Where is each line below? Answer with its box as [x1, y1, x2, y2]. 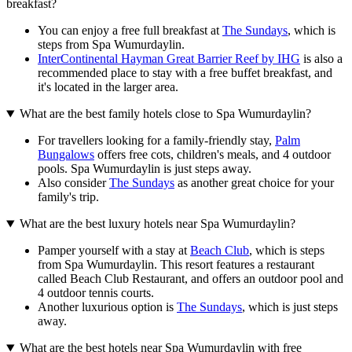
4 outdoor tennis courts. [38, 286, 154, 300]
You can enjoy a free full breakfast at [38, 24, 222, 38]
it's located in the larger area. [38, 80, 178, 94]
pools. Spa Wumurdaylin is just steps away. [38, 162, 251, 176]
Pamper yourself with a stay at [38, 244, 190, 258]
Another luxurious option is [38, 300, 177, 314]
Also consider [38, 176, 109, 190]
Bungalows [38, 148, 94, 162]
